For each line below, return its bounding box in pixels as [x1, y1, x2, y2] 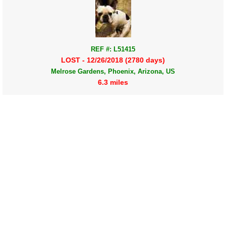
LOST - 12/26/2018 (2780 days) [61, 56, 165, 65]
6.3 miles [98, 78, 128, 87]
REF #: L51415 [91, 45, 135, 53]
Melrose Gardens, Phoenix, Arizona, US [51, 68, 175, 76]
